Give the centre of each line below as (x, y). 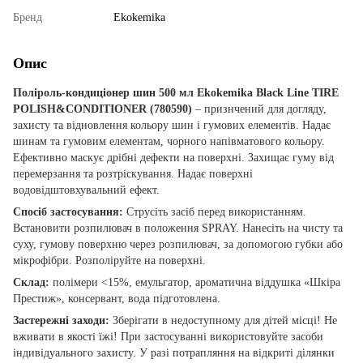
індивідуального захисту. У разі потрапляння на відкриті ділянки (174, 352)
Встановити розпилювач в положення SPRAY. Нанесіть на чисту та (178, 228)
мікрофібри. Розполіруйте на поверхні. (109, 260)
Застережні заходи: (61, 320)
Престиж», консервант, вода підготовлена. (117, 298)
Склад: (31, 282)
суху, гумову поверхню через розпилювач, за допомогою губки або (178, 244)
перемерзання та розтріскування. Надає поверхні (133, 173)
